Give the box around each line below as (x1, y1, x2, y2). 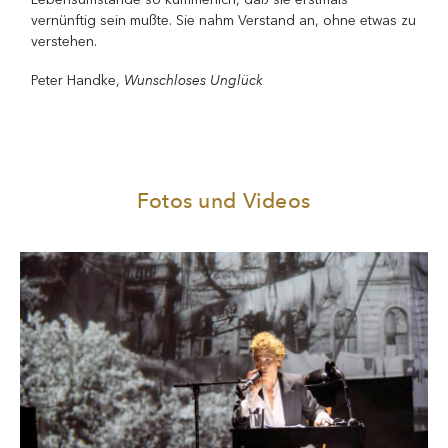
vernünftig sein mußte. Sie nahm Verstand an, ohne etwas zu (31, 12, 417, 30)
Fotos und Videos (137, 187, 311, 213)
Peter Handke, (31, 71, 125, 89)
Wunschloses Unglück (124, 70, 264, 89)
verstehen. (31, 33, 98, 51)
